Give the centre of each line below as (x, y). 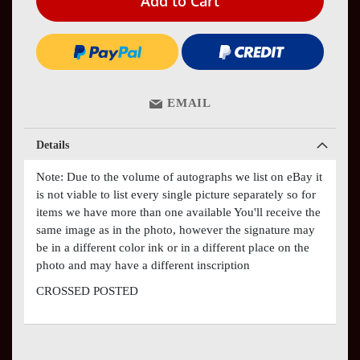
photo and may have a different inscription (143, 265)
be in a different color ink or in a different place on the (173, 247)
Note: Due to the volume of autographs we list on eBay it (179, 176)
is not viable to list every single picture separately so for (176, 194)
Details (53, 145)
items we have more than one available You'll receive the (178, 212)
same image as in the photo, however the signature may (176, 229)
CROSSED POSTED (87, 290)
